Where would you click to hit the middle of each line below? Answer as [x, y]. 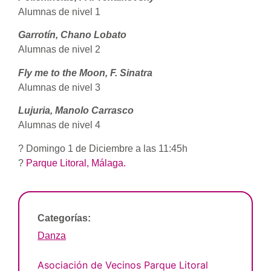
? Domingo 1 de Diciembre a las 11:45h [103, 148]
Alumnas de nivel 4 [59, 125]
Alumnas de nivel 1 [59, 12]
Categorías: [64, 218]
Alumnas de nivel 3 [59, 87]
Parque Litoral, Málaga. [76, 163]
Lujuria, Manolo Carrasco [76, 111]
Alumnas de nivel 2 [59, 50]
